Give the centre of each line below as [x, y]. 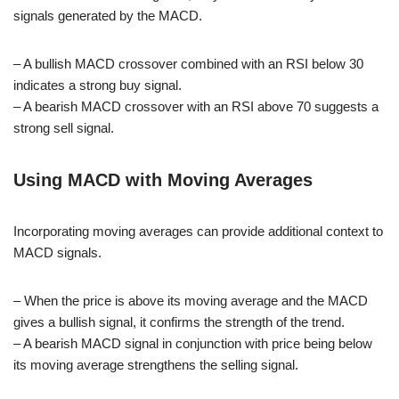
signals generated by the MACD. [108, 15]
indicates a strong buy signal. [98, 85]
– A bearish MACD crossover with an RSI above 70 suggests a [196, 106]
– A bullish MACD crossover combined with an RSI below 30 [188, 63]
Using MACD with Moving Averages [163, 179]
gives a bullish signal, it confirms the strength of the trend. [179, 322]
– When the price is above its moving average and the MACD [191, 300]
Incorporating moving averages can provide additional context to [198, 231]
